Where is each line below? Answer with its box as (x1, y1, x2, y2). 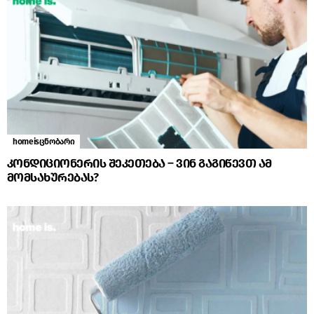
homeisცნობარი (13, 137, 75, 147)
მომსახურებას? (7, 170, 99, 186)
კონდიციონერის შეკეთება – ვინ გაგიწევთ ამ (7, 156, 272, 172)
